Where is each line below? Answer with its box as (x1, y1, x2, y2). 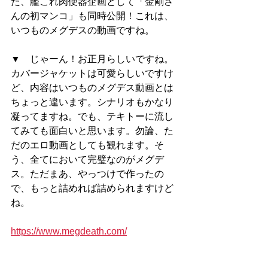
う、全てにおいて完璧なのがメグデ (11, 154, 164, 165)
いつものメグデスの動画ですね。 (11, 25, 154, 35)
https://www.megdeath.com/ (11, 226, 127, 236)
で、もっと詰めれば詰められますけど (11, 183, 173, 193)
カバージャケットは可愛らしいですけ (11, 68, 173, 78)
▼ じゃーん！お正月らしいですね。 (11, 54, 173, 64)
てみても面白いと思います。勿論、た (11, 126, 173, 136)
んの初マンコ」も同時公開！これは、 (11, 11, 173, 21)
